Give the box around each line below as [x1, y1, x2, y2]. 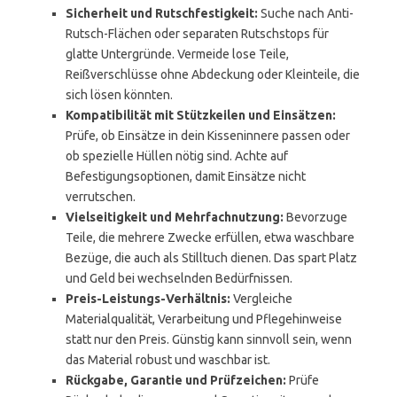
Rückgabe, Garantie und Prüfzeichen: [66, 373, 286, 387]
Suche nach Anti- [258, 6, 354, 20]
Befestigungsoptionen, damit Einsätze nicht [66, 169, 306, 183]
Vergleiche [230, 292, 292, 306]
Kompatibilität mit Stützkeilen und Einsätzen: [66, 108, 336, 122]
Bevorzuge [284, 210, 347, 224]
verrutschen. [66, 190, 136, 204]
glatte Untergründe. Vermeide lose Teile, [66, 47, 289, 61]
